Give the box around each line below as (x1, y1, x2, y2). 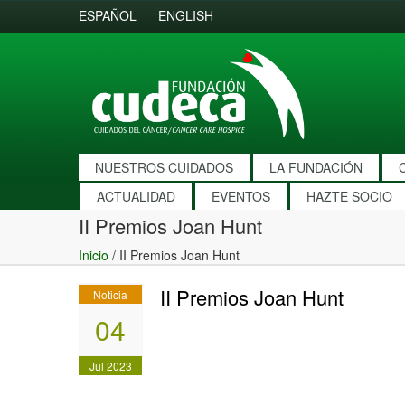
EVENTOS (212, 187, 270, 205)
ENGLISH (158, 6, 213, 24)
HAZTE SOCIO (306, 187, 392, 205)
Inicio (79, 246, 108, 264)
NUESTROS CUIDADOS (95, 158, 233, 176)
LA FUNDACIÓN (269, 158, 363, 176)
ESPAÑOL (79, 6, 137, 24)
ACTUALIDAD (97, 187, 175, 205)
